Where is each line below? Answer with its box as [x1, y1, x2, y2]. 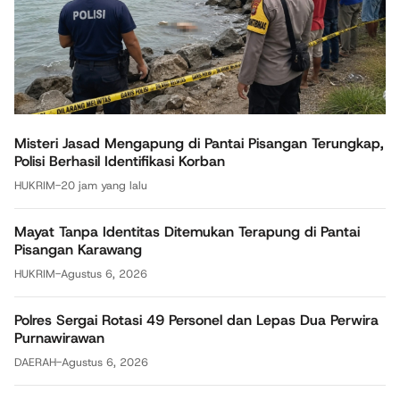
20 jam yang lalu [61, 177, 147, 193]
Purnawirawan [14, 328, 104, 347]
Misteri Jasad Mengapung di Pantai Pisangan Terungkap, [14, 133, 384, 153]
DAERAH [14, 354, 56, 370]
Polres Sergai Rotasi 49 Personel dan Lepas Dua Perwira [14, 310, 379, 329]
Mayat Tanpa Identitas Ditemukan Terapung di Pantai [14, 221, 360, 241]
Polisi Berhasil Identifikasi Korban [14, 151, 225, 171]
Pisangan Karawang [14, 239, 142, 259]
